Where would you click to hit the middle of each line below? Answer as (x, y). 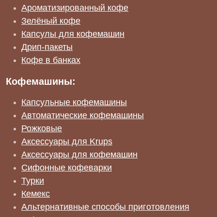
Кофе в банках (51, 60)
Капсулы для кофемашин (73, 34)
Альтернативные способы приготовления (105, 207)
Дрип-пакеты (47, 47)
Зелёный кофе (51, 21)
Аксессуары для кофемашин (79, 155)
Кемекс (36, 194)
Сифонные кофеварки (67, 168)
